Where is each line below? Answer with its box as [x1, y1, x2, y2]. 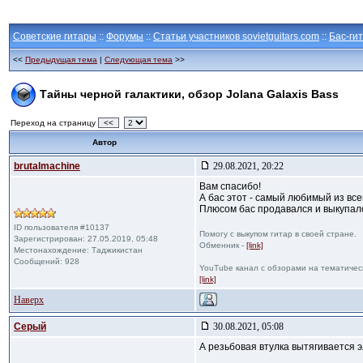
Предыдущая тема [25, 55, 97, 64]
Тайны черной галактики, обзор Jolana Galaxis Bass [40, 87, 339, 100]
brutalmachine [14, 160, 80, 172]
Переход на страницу [11, 118, 98, 127]
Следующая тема [105, 55, 173, 64]
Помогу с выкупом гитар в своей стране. [199, 229, 357, 238]
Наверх [14, 294, 44, 305]
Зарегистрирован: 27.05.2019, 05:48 [14, 234, 158, 243]
